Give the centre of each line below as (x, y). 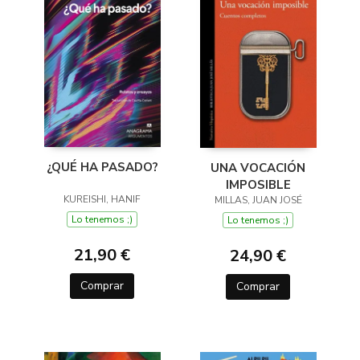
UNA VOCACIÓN (258, 168)
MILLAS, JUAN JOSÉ (258, 200)
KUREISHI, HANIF (102, 199)
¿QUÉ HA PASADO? (102, 167)
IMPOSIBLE (258, 185)
